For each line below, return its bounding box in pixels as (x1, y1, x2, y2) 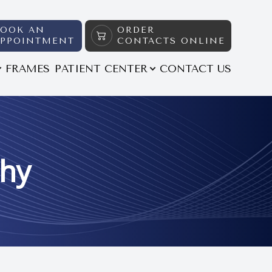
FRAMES (5, 62, 50, 75)
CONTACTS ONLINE (117, 35, 225, 46)
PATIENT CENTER (54, 62, 148, 75)
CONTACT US (159, 62, 231, 75)
